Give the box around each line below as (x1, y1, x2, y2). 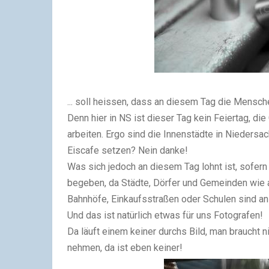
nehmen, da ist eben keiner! (67, 242, 183, 254)
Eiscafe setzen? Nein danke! (67, 145, 188, 157)
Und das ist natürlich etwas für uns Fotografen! (67, 210, 263, 222)
